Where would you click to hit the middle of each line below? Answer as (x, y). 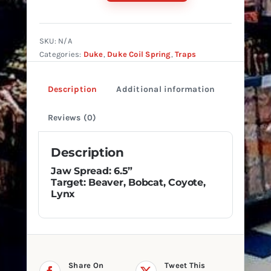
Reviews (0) (72, 118)
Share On (86, 265)
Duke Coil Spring (139, 54)
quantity (90, 81)
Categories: (61, 54)
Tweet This (185, 265)
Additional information (166, 90)
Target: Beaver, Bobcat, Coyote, (128, 183)
